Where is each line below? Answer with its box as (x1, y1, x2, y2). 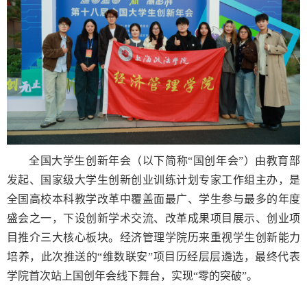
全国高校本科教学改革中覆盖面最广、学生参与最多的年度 (7, 193, 300, 206)
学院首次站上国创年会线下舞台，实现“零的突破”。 (7, 270, 258, 282)
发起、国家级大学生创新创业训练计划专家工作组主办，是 (7, 174, 300, 186)
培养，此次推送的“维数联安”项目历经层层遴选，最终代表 (7, 251, 300, 263)
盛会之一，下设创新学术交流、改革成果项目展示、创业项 (7, 212, 300, 225)
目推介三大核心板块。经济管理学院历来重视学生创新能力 (7, 232, 300, 244)
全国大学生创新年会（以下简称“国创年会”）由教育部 (29, 155, 300, 167)
